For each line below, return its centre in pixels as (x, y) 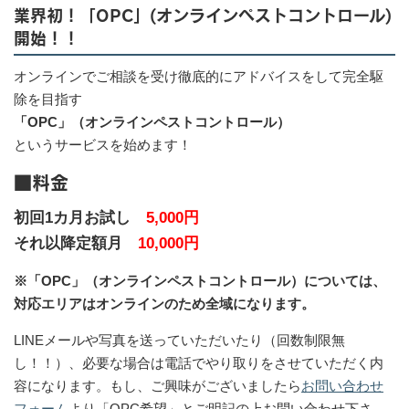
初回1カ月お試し (80, 217)
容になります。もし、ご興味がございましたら (157, 385)
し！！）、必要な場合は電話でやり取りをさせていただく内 (199, 362)
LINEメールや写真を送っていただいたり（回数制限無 (179, 340)
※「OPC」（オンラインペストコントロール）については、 (200, 280)
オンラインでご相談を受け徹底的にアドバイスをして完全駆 (199, 76)
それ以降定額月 (76, 242)
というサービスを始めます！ (103, 144)
